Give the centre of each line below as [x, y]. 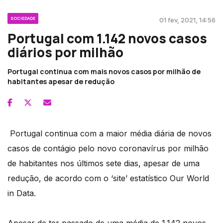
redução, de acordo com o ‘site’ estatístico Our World [108, 178]
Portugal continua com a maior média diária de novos [110, 134]
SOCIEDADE [23, 18]
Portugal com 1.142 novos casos [107, 39]
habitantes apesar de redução [61, 82]
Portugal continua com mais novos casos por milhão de [104, 72]
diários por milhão [65, 53]
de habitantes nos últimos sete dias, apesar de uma [104, 164]
